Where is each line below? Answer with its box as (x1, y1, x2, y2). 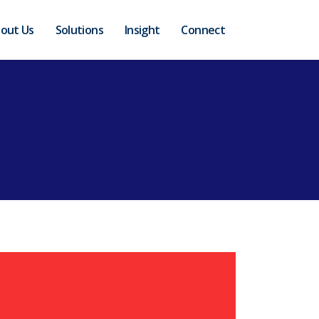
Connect (181, 22, 225, 38)
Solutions (55, 22, 103, 38)
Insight (124, 22, 160, 38)
